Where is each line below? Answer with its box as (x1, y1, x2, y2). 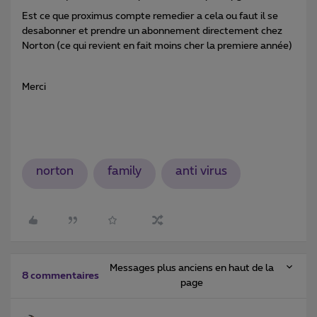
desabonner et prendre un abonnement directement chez (22, 25, 282, 36)
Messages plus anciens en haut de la (109, 263, 274, 274)
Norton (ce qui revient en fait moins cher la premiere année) (22, 40, 292, 51)
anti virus (175, 166, 227, 178)
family (107, 166, 142, 178)
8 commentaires (22, 271, 99, 282)
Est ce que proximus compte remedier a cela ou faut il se (22, 11, 278, 21)
